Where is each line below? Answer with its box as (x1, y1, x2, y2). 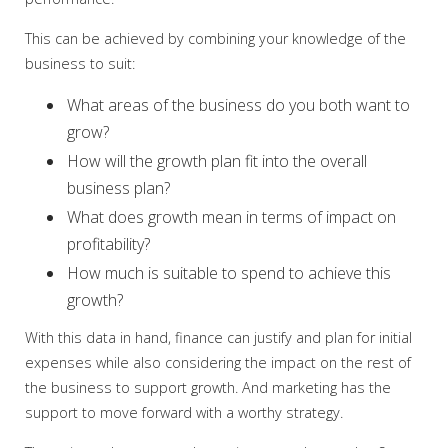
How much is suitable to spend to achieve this (67, 262, 391, 284)
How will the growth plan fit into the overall (67, 150, 367, 172)
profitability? (67, 233, 150, 255)
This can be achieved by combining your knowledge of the (25, 29, 406, 48)
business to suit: (25, 54, 135, 73)
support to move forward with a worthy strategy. (25, 403, 343, 422)
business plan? (67, 177, 170, 199)
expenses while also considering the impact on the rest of (25, 353, 411, 372)
